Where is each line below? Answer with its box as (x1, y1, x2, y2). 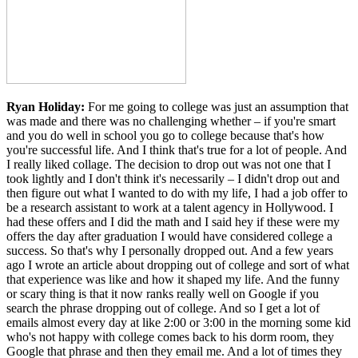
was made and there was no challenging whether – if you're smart (6, 113, 336, 128)
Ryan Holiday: (6, 99, 88, 113)
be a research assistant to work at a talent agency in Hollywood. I (6, 200, 333, 214)
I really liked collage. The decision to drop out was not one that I (6, 157, 331, 171)
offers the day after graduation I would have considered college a (6, 229, 332, 243)
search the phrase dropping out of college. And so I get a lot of (6, 300, 320, 315)
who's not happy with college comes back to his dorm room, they (6, 329, 334, 344)
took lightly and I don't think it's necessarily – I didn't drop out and (6, 171, 340, 185)
